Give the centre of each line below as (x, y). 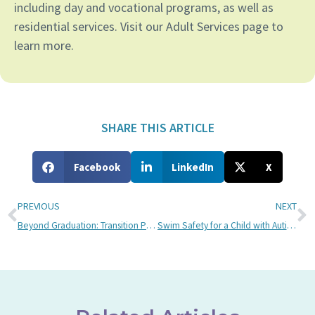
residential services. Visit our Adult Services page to (149, 27)
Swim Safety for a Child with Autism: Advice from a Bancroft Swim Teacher (291, 226)
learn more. (44, 46)
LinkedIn (193, 167)
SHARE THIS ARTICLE (157, 128)
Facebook (97, 167)
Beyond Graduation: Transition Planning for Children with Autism (151, 226)
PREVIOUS (39, 206)
